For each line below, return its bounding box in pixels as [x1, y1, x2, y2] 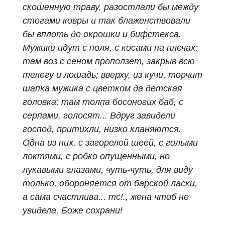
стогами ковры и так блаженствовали [23, 16, 190, 26]
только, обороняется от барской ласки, [23, 178, 197, 188]
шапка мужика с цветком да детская [23, 83, 182, 93]
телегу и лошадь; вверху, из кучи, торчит [23, 70, 202, 80]
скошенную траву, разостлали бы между [23, 2, 198, 12]
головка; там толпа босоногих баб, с [23, 97, 183, 107]
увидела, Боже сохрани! [23, 205, 123, 215]
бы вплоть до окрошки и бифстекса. [23, 29, 181, 39]
